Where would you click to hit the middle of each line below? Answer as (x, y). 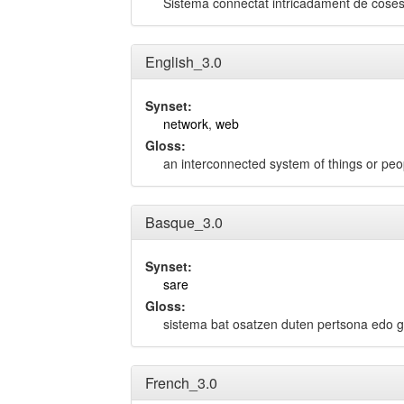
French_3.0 (181, 383)
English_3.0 (184, 62)
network (186, 124)
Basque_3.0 (184, 222)
